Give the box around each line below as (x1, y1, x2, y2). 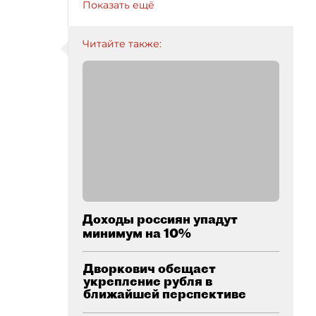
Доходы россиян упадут (83, 211, 238, 227)
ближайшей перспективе (83, 286, 246, 302)
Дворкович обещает (83, 260, 216, 276)
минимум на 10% (83, 225, 191, 241)
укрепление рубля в (83, 273, 212, 289)
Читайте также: (83, 37, 162, 50)
